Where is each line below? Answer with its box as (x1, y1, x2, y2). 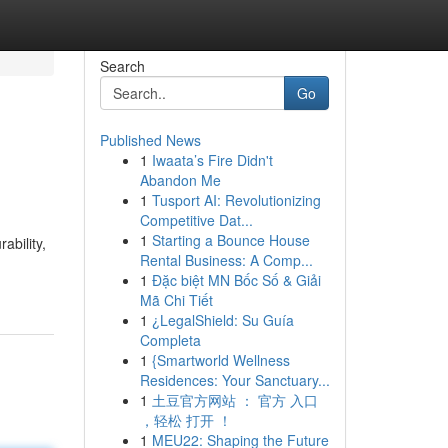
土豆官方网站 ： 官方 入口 (151, 390, 318, 410)
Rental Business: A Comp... (139, 250, 313, 270)
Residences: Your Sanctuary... (139, 370, 330, 390)
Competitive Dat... (139, 210, 253, 230)
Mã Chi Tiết (139, 290, 213, 310)
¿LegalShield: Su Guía (151, 310, 294, 330)
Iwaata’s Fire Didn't (151, 150, 273, 170)
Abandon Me (139, 170, 221, 190)
